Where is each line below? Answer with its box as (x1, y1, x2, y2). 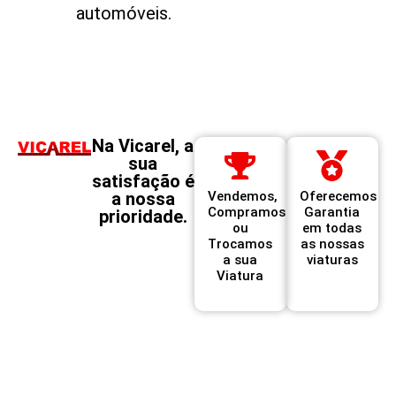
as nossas (300, 235, 364, 252)
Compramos (207, 203, 286, 220)
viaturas (306, 251, 358, 268)
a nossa (110, 187, 175, 209)
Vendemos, (207, 187, 278, 204)
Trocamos (208, 235, 273, 252)
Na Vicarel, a (92, 134, 194, 156)
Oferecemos (299, 187, 377, 204)
